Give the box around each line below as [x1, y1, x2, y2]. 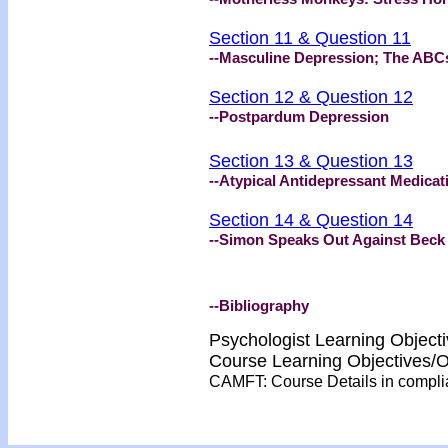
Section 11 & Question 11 [209, 28, 411, 48]
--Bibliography [209, 297, 309, 314]
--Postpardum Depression [209, 108, 389, 125]
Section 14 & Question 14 [209, 210, 413, 230]
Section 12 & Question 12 [209, 87, 413, 107]
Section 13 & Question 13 [209, 151, 413, 171]
